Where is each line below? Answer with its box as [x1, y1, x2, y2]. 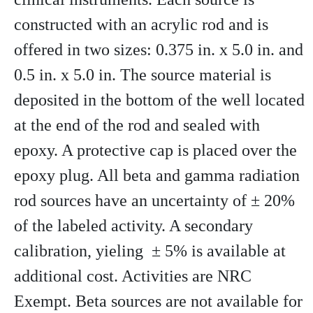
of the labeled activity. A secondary [14, 217, 253, 235]
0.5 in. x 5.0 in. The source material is [14, 66, 271, 85]
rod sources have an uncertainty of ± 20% [14, 191, 295, 210]
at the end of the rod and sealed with [14, 116, 260, 135]
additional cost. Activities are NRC [14, 267, 252, 286]
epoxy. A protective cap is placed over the [14, 141, 297, 160]
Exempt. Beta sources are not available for [14, 292, 303, 311]
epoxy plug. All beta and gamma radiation [14, 166, 300, 185]
